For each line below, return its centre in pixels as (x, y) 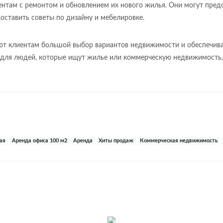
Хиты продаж (116, 141)
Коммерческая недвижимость (178, 141)
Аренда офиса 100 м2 (39, 141)
